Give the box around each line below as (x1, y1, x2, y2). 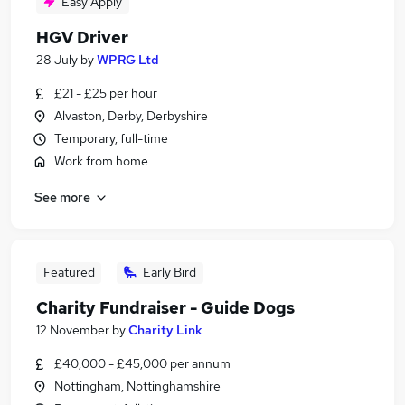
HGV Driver (36, 27, 128, 48)
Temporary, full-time (54, 130, 168, 146)
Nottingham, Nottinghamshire (54, 378, 221, 394)
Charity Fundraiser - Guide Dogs (36, 297, 295, 318)
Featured (42, 264, 95, 280)
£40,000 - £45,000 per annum (54, 355, 231, 372)
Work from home (54, 153, 148, 169)
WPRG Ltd (97, 52, 159, 68)
